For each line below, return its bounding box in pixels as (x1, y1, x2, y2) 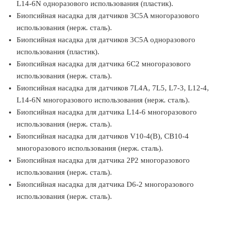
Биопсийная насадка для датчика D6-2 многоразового (17, 180, 194, 188)
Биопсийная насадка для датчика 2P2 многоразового (17, 156, 190, 164)
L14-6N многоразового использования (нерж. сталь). (17, 96, 190, 104)
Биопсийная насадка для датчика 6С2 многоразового (17, 60, 191, 68)
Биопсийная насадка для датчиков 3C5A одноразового (17, 36, 195, 44)
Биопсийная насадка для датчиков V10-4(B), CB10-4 (17, 132, 189, 140)
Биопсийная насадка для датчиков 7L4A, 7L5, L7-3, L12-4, (17, 84, 209, 92)
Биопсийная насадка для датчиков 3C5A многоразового (17, 12, 199, 20)
